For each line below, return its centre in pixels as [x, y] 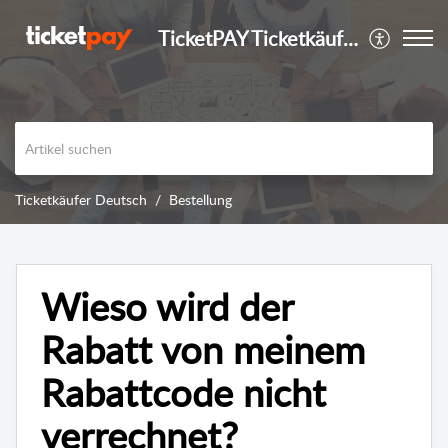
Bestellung [200, 200]
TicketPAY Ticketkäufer [350, 38]
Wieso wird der [167, 306]
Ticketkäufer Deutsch [81, 200]
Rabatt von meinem [203, 349]
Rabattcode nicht [183, 392]
